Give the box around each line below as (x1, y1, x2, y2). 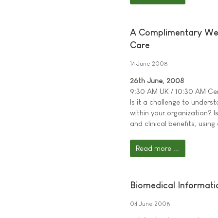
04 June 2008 (130, 200, 170, 207)
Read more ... (136, 144, 180, 152)
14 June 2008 (130, 59, 168, 67)
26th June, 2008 (130, 76, 184, 85)
